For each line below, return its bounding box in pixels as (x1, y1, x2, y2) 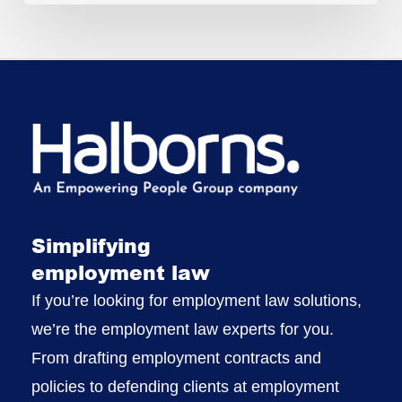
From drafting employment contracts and (31, 349, 321, 368)
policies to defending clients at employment (31, 378, 339, 397)
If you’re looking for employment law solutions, (31, 292, 362, 310)
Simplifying (31, 232, 151, 260)
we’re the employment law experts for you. (31, 320, 334, 339)
